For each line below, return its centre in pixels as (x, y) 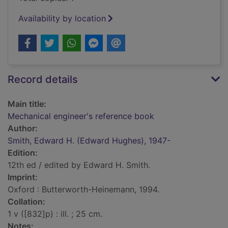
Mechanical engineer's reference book (81, 116)
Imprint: (23, 177)
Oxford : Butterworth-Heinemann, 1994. (83, 190)
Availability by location (62, 19)
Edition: (23, 153)
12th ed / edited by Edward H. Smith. (79, 165)
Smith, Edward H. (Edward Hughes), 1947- (89, 141)
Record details (43, 80)
